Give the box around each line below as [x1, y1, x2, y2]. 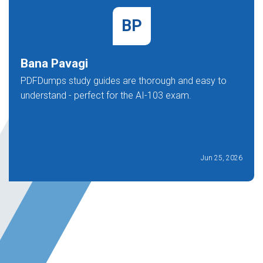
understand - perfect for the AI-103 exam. [21, 90, 191, 101]
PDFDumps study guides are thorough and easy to [21, 75, 227, 86]
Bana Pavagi [21, 56, 88, 70]
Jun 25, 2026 [201, 154, 242, 162]
